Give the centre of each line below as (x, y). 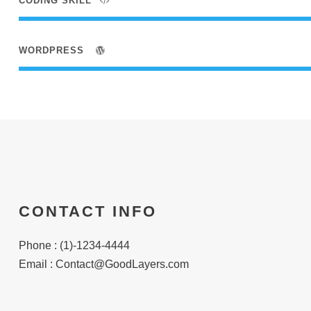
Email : (37, 264)
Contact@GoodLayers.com (122, 264)
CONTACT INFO (87, 211)
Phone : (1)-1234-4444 (74, 245)
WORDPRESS (53, 50)
